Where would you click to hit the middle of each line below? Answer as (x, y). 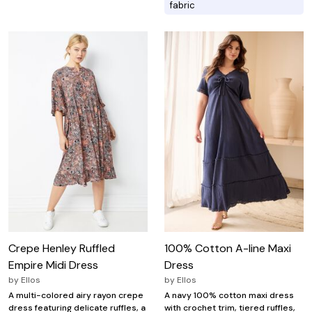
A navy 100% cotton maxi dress (229, 295)
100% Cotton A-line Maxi (228, 248)
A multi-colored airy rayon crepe (76, 295)
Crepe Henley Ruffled (62, 248)
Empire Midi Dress (53, 265)
